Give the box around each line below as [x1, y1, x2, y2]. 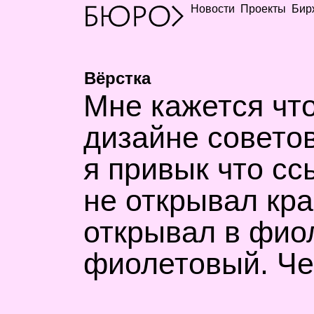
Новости [191, 3, 235, 15]
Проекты [240, 3, 286, 15]
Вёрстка [84, 69, 151, 88]
